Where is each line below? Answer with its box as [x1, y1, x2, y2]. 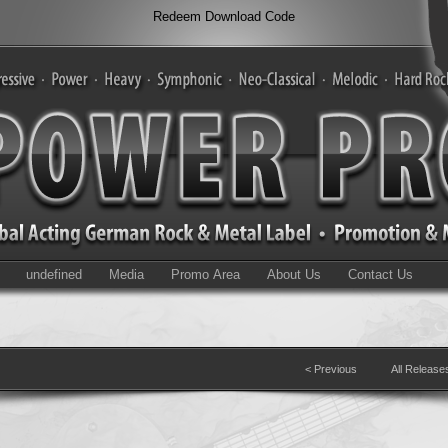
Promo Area [171, 267, 240, 282]
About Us [267, 267, 321, 282]
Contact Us [348, 267, 413, 282]
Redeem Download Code [153, 9, 295, 24]
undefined [26, 267, 82, 282]
